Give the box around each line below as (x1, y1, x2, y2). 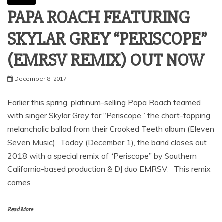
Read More (7, 206, 33, 213)
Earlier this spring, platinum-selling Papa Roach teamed (7, 97, 201, 107)
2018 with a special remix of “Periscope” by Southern (7, 151, 197, 161)
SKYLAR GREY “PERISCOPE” (7, 28, 207, 50)
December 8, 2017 (14, 75, 67, 82)
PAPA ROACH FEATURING (7, 7, 190, 29)
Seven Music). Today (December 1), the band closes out (7, 137, 207, 147)
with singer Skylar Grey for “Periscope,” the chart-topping (7, 111, 210, 120)
